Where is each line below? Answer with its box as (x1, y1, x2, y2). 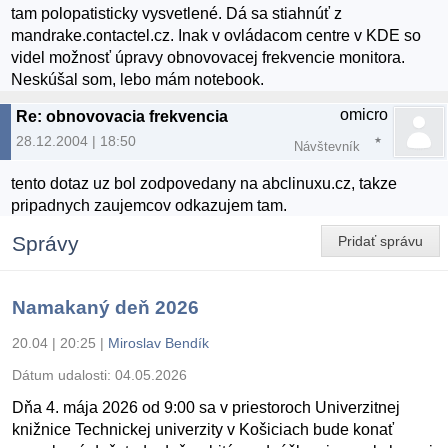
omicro (340, 106, 388, 124)
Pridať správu (338, 232, 423, 249)
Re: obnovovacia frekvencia (16, 108, 228, 126)
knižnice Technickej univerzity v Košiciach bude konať (12, 420, 394, 438)
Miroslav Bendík (108, 334, 209, 351)
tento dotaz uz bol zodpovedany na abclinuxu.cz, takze (11, 174, 398, 192)
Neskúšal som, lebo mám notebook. (11, 71, 265, 89)
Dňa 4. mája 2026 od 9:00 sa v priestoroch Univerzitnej (12, 398, 400, 416)
